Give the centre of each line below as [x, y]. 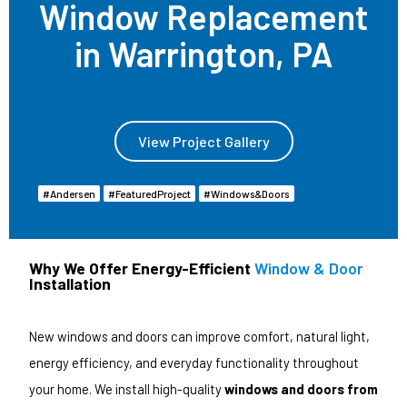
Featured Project [153, 194]
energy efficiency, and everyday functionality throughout [194, 362]
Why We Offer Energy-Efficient [142, 268]
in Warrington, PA [203, 54]
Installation [70, 284]
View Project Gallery [203, 142]
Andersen [73, 194]
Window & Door [309, 268]
